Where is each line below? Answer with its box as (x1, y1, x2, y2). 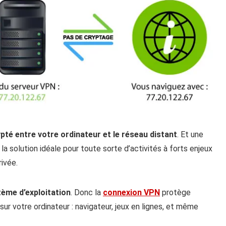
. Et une (177, 129, 203, 139)
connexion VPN (103, 187, 160, 197)
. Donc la (71, 187, 103, 197)
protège (160, 187, 191, 197)
